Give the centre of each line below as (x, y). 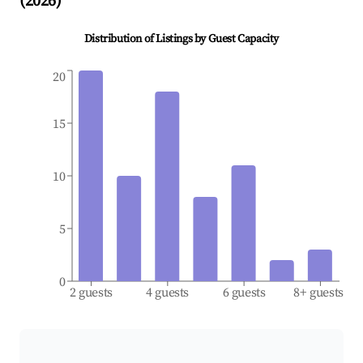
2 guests (91, 293)
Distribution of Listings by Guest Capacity (181, 39)
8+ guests (319, 293)
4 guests (168, 293)
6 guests (244, 293)
